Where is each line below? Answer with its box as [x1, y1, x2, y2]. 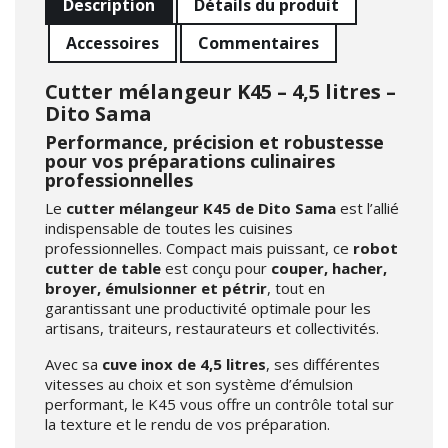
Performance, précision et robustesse [45, 130, 384, 155]
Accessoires [66, 32, 160, 55]
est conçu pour [161, 258, 267, 279]
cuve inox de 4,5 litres [102, 354, 266, 375]
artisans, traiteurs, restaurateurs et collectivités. [45, 318, 383, 339]
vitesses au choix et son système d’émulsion [45, 374, 353, 395]
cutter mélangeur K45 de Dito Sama [66, 198, 336, 219]
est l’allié [336, 198, 399, 219]
